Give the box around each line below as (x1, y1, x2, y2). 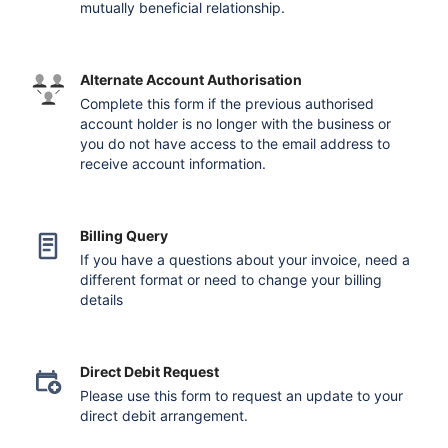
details (80, 291, 124, 308)
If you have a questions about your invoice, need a (80, 251, 411, 268)
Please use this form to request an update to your (80, 387, 404, 404)
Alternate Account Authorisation (80, 71, 303, 88)
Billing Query (80, 227, 169, 244)
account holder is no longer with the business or (80, 115, 392, 132)
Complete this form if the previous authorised (80, 95, 375, 112)
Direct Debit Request (80, 363, 220, 380)
